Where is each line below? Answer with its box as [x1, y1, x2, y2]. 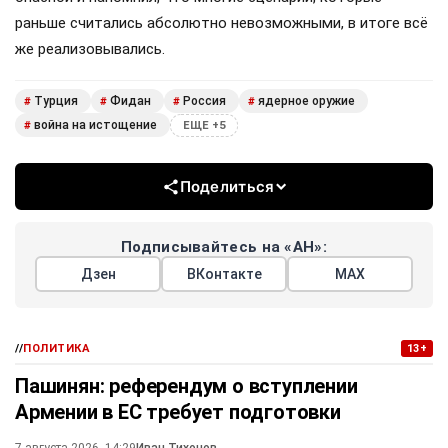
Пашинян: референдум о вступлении [15, 374, 358, 398]
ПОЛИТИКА [23, 342, 91, 355]
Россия [183, 94, 226, 108]
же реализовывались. [15, 39, 165, 58]
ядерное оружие [258, 94, 355, 108]
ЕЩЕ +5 [183, 118, 225, 132]
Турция [34, 94, 78, 108]
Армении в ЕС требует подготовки [15, 400, 341, 424]
